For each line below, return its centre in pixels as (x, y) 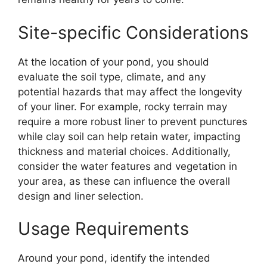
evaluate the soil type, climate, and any (112, 77)
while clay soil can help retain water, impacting (129, 136)
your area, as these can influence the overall (124, 181)
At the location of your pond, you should (114, 62)
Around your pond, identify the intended (114, 258)
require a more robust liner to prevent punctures (133, 121)
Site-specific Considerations (133, 32)
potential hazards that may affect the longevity (130, 91)
